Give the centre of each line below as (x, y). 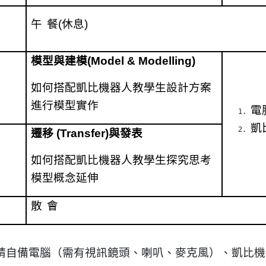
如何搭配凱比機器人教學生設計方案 (121, 88)
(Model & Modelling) (141, 61)
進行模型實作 (65, 105)
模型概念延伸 (65, 178)
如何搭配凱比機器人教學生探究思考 (121, 160)
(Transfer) (81, 133)
